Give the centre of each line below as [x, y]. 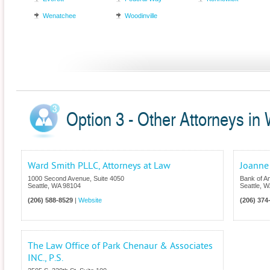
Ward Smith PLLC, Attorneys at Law [99, 166]
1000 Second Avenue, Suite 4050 [76, 179]
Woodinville [141, 16]
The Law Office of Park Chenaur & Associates [120, 246]
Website [90, 200]
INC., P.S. [46, 258]
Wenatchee [59, 16]
